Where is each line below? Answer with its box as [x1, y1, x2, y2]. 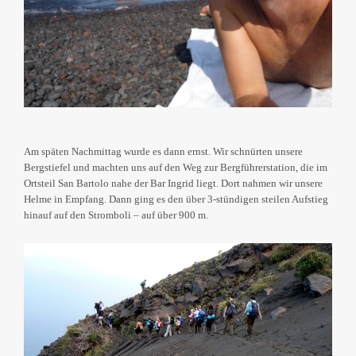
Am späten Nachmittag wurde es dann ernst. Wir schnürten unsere [24, 145, 303, 158]
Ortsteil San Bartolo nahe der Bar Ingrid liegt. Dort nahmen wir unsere [24, 177, 323, 190]
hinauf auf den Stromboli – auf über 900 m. [24, 209, 208, 222]
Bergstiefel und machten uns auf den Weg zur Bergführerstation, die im [24, 161, 327, 174]
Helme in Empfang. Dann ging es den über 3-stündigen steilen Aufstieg [24, 193, 328, 206]
